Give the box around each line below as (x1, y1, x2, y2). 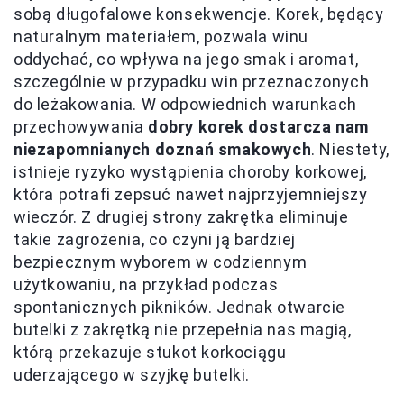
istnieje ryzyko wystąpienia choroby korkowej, (14, 161, 368, 181)
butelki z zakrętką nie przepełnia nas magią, (14, 319, 352, 339)
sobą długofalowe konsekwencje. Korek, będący (14, 4, 384, 23)
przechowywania (14, 116, 149, 136)
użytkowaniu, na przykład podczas (14, 274, 279, 294)
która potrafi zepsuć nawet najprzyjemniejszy (14, 184, 368, 204)
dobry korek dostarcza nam (148, 116, 370, 136)
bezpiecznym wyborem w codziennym (14, 252, 308, 271)
